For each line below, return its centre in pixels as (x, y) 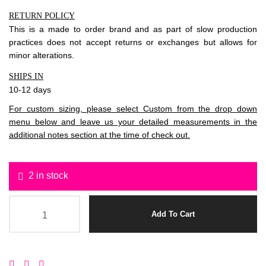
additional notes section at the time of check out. (99, 135)
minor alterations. (42, 56)
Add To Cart (173, 214)
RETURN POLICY (42, 16)
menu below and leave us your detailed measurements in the (133, 122)
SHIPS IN (26, 77)
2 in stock (48, 175)
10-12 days (30, 90)
